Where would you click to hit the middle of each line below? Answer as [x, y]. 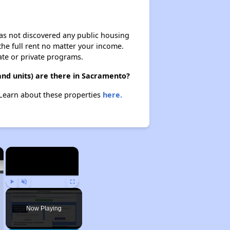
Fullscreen [82, 193]
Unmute [32, 193]
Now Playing [44, 208]
